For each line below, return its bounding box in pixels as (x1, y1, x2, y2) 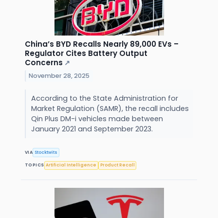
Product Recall (100, 162, 135, 168)
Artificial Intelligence (46, 162, 97, 168)
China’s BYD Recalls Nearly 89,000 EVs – (25, 39, 179, 50)
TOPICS (25, 162, 44, 168)
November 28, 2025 (29, 72, 90, 80)
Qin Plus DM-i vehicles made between (31, 114, 163, 124)
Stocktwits (35, 149, 58, 155)
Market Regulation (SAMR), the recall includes (31, 104, 189, 114)
